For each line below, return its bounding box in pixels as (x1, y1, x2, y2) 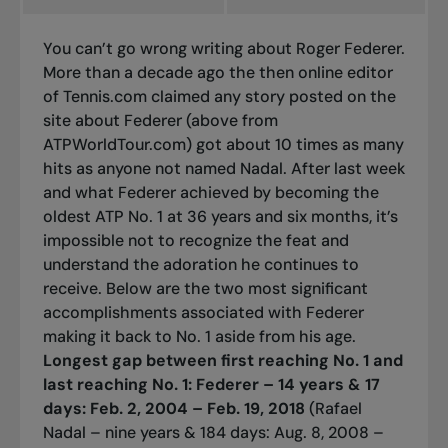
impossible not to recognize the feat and (42, 229, 349, 251)
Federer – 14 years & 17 (195, 373, 380, 395)
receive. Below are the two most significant (42, 277, 368, 299)
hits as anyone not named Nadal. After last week (42, 157, 405, 179)
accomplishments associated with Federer (42, 301, 364, 323)
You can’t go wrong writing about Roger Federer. (42, 37, 405, 59)
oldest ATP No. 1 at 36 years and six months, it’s (42, 205, 398, 227)
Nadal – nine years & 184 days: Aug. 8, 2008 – (42, 421, 384, 443)
